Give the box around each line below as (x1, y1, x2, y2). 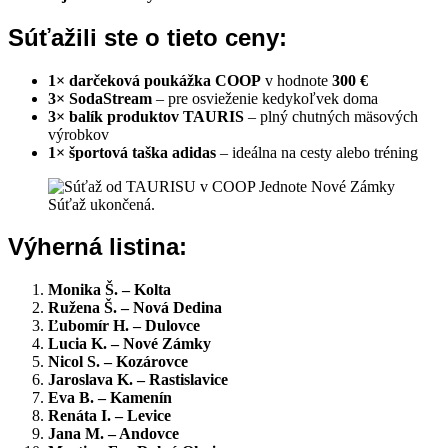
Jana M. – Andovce (48, 425, 179, 443)
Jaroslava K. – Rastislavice (48, 371, 228, 389)
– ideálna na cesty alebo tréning (216, 143, 418, 161)
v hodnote (261, 71, 332, 89)
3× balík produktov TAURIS (48, 107, 244, 125)
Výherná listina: (8, 233, 187, 261)
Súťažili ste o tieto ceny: (8, 23, 287, 51)
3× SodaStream (48, 89, 152, 107)
